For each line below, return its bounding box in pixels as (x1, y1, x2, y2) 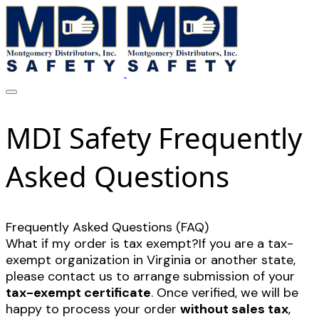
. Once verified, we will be (151, 284, 298, 302)
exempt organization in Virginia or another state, (6, 251, 296, 269)
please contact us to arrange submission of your (6, 268, 295, 286)
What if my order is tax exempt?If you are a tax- (6, 235, 293, 253)
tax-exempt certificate (6, 284, 151, 302)
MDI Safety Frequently (6, 118, 302, 158)
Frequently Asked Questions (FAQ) (6, 219, 209, 236)
